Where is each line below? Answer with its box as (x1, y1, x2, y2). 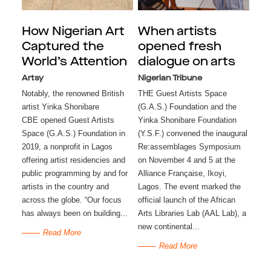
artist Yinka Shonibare (21, 102, 99, 112)
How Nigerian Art (21, 26, 125, 39)
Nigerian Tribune (137, 74, 202, 83)
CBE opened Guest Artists (21, 116, 114, 125)
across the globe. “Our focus (21, 195, 122, 205)
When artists (137, 26, 217, 39)
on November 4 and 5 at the (137, 155, 235, 165)
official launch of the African (137, 195, 235, 205)
